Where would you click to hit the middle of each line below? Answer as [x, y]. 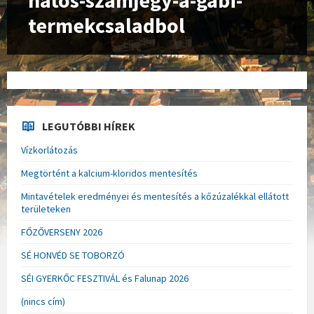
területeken [46, 209]
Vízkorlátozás [49, 150]
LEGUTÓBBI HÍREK [89, 126]
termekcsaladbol [107, 25]
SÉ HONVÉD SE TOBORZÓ [73, 255]
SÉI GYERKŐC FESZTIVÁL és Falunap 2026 [105, 278]
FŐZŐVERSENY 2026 [62, 232]
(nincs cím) [43, 301]
